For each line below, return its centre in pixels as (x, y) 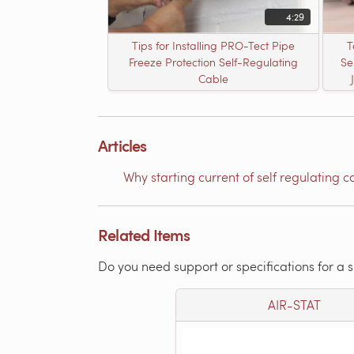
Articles (122, 145)
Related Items (144, 234)
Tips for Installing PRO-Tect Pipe (213, 45)
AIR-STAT (294, 304)
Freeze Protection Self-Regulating (213, 62)
